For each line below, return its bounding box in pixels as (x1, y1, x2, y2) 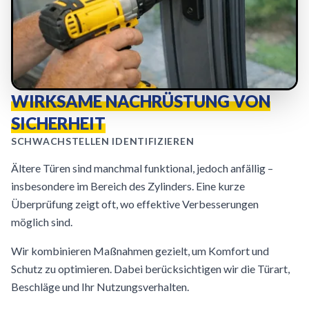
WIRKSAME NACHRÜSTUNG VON (11, 91, 270, 111)
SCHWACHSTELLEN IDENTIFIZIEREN (11, 135, 195, 147)
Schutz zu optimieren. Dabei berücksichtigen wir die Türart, (11, 262, 290, 275)
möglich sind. (11, 215, 72, 228)
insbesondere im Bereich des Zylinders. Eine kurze (11, 179, 245, 192)
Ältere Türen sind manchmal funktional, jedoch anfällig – (11, 161, 273, 175)
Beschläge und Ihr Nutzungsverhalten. (11, 280, 189, 293)
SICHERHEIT (11, 113, 106, 133)
